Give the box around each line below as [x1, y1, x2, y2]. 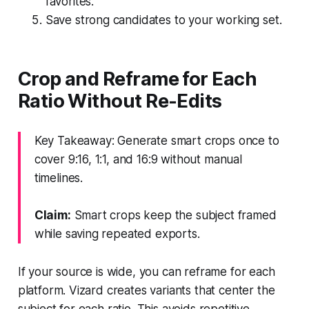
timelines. [34, 170, 83, 185]
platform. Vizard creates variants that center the [17, 283, 275, 297]
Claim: [34, 208, 71, 222]
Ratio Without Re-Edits [17, 89, 222, 112]
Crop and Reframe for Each [17, 67, 257, 90]
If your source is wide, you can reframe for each [17, 264, 275, 279]
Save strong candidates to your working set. [45, 12, 282, 27]
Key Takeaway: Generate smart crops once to [34, 133, 279, 148]
